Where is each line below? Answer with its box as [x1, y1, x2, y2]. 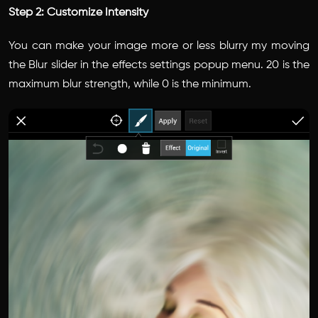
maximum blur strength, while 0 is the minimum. [9, 79, 251, 91]
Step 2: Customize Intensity [9, 7, 148, 19]
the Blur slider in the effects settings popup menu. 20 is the [9, 60, 309, 72]
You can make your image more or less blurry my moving [9, 40, 309, 53]
